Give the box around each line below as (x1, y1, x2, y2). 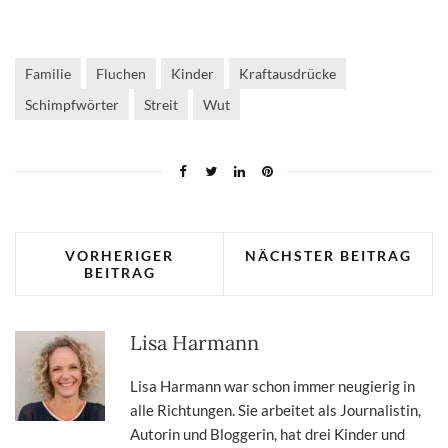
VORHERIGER (65, 246, 174, 264)
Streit (144, 95, 178, 113)
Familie (25, 64, 71, 82)
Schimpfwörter (25, 95, 119, 113)
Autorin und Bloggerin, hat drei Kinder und (130, 424, 405, 443)
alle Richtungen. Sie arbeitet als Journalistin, (130, 400, 421, 419)
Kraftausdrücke (239, 64, 336, 82)
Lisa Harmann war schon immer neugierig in (130, 376, 415, 395)
